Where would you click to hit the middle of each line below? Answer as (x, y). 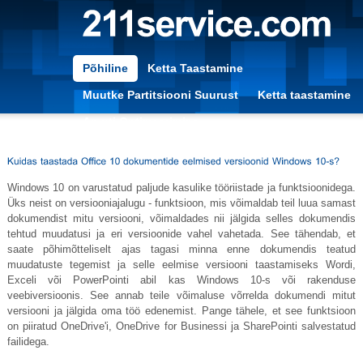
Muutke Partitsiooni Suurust (160, 95)
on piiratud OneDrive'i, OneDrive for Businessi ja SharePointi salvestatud (181, 327)
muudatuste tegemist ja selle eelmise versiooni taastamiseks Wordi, (181, 265)
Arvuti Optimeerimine (141, 122)
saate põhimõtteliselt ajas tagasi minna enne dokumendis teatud (181, 250)
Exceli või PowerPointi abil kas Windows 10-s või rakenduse (181, 280)
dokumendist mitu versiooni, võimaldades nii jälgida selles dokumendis (181, 219)
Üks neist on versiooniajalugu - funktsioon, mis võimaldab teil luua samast (181, 203)
